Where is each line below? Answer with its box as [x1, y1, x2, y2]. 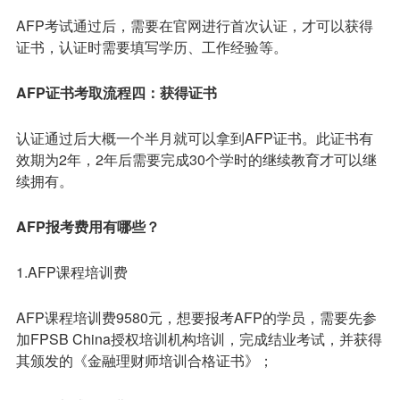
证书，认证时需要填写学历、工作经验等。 [15, 37, 287, 58]
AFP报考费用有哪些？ [15, 215, 160, 237]
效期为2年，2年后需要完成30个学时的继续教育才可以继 [15, 148, 377, 170]
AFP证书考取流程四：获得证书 [15, 81, 217, 103]
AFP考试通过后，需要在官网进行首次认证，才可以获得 [15, 15, 373, 37]
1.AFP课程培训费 [15, 261, 128, 282]
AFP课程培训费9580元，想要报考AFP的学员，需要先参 [15, 306, 377, 328]
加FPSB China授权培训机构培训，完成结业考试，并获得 [15, 328, 382, 349]
